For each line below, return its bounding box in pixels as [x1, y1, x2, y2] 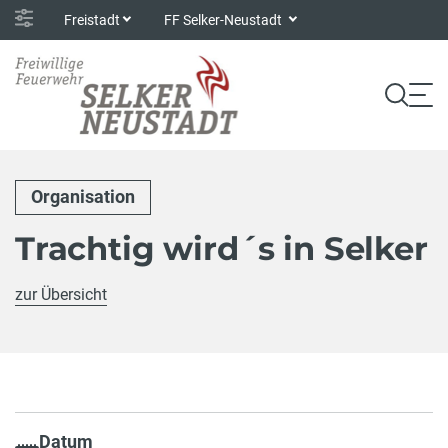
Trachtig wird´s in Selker [15, 228, 428, 268]
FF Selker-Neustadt [164, 11, 286, 28]
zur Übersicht [15, 284, 107, 304]
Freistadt [64, 11, 120, 28]
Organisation [31, 186, 135, 208]
